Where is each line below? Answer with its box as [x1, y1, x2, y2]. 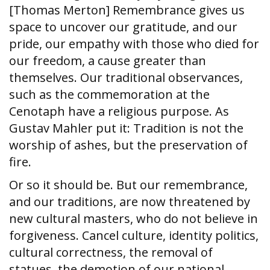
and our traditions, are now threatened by [9, 193, 250, 210]
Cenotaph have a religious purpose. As [9, 103, 229, 119]
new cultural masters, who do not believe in [9, 210, 258, 227]
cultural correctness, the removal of [9, 244, 213, 260]
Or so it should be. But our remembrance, [9, 177, 248, 193]
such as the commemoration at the [9, 86, 210, 102]
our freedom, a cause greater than [9, 52, 206, 69]
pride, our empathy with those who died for [9, 36, 259, 52]
